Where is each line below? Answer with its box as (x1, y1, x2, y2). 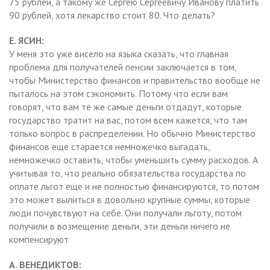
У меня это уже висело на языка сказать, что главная (9, 47, 228, 60)
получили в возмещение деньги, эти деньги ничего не (9, 219, 230, 232)
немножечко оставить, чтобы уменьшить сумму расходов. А (9, 153, 258, 166)
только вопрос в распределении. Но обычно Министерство (9, 127, 256, 139)
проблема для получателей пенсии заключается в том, (9, 60, 236, 73)
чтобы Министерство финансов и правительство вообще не (9, 74, 260, 86)
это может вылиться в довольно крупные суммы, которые (9, 193, 250, 206)
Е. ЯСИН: (9, 34, 44, 46)
